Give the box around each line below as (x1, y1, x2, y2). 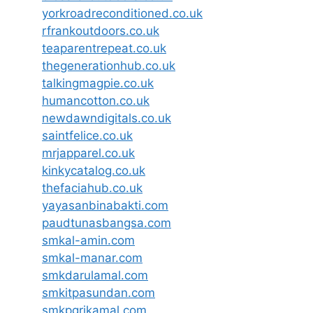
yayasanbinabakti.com (42, 198, 168, 212)
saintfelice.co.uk (42, 128, 133, 143)
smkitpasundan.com (42, 285, 155, 300)
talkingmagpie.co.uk (42, 75, 154, 90)
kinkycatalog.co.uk (42, 163, 145, 177)
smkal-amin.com (42, 233, 135, 247)
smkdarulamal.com (42, 268, 148, 282)
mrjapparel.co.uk (42, 145, 135, 160)
